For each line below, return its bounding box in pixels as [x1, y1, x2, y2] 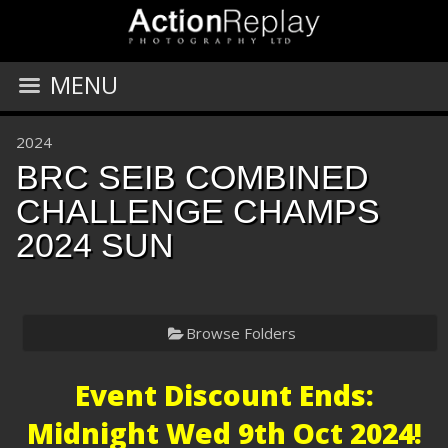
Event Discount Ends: [74, 376, 374, 414]
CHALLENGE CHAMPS [16, 192, 380, 230]
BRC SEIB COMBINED [16, 158, 369, 196]
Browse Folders [185, 323, 296, 343]
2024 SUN [16, 226, 174, 264]
